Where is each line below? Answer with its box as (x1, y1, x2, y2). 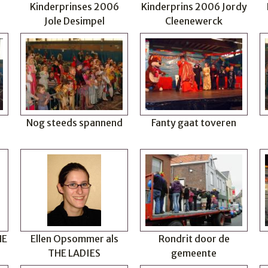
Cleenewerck (165, 15, 223, 27)
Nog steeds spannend (26, 117, 123, 129)
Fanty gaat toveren (151, 117, 236, 129)
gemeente (171, 247, 217, 259)
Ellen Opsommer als (30, 233, 118, 245)
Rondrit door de (158, 233, 230, 245)
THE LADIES (48, 247, 100, 259)
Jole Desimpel (44, 15, 105, 27)
